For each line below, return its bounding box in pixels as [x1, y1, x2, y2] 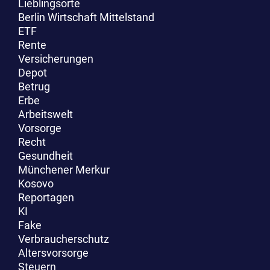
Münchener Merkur [18, 163, 110, 176]
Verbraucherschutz [18, 232, 109, 245]
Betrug [18, 80, 50, 93]
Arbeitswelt [18, 107, 73, 121]
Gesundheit [18, 149, 73, 162]
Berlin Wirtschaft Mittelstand [18, 10, 154, 24]
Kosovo [18, 177, 54, 190]
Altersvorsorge [18, 246, 89, 259]
